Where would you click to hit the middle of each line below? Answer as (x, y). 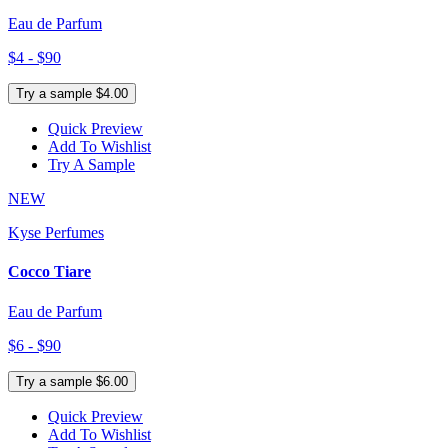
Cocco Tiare (49, 272)
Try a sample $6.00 (72, 381)
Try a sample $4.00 (72, 94)
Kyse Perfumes (56, 233)
